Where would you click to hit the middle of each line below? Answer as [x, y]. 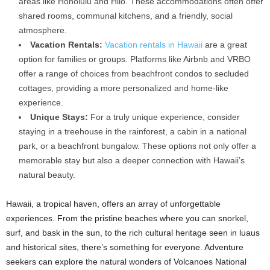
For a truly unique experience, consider [164, 117]
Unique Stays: [59, 117]
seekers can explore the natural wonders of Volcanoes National [126, 261]
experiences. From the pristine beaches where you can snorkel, [127, 218]
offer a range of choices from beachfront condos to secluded [134, 73]
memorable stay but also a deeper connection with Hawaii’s [132, 160]
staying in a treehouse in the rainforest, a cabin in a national [133, 131]
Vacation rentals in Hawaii [154, 44]
